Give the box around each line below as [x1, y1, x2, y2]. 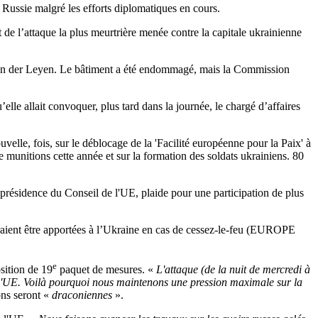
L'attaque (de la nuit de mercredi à [153, 263, 310, 276]
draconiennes [49, 289, 115, 302]
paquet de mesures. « [57, 263, 153, 276]
